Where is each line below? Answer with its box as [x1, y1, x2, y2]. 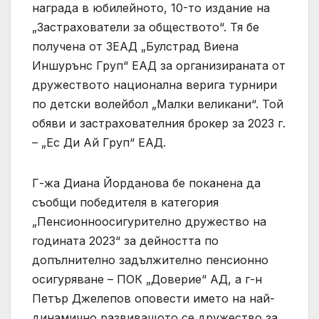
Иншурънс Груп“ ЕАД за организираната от [32, 58, 286, 73]
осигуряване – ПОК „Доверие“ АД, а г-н [32, 272, 262, 287]
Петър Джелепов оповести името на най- [32, 291, 275, 306]
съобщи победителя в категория [32, 195, 219, 210]
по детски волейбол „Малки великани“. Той [32, 97, 283, 112]
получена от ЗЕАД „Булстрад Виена [32, 39, 239, 54]
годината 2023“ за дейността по [32, 234, 219, 249]
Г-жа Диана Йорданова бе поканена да [32, 176, 261, 191]
